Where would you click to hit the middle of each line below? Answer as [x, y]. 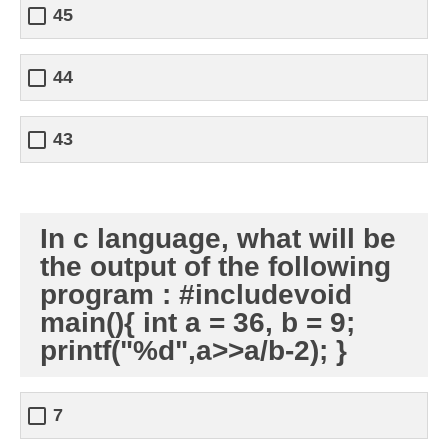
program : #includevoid [196, 294]
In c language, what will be [218, 238]
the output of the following [215, 266]
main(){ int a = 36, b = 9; [197, 322]
